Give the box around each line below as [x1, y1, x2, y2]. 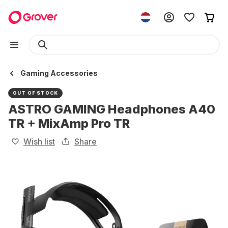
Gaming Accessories [20, 69, 98, 77]
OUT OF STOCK [13, 90, 58, 96]
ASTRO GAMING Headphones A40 [8, 102, 215, 117]
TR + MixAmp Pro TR [8, 116, 130, 131]
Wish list [23, 136, 55, 147]
